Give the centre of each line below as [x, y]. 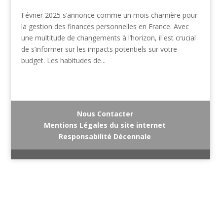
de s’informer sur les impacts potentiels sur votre [99, 49]
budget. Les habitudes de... [63, 61]
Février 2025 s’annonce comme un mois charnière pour [109, 15]
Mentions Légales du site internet [105, 125]
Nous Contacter [105, 114]
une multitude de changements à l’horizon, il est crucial [108, 38]
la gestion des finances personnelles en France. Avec [105, 27]
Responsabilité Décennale [105, 137]
